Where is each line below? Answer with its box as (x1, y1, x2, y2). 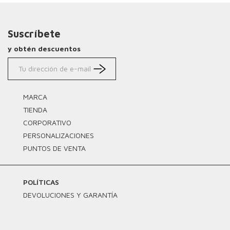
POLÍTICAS (23, 177, 59, 186)
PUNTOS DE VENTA (23, 143, 86, 152)
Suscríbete (8, 27, 61, 40)
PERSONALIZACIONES (23, 130, 94, 140)
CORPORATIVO (23, 118, 71, 127)
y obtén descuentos (8, 44, 81, 53)
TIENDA (23, 105, 47, 114)
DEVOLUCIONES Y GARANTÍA (23, 190, 118, 199)
